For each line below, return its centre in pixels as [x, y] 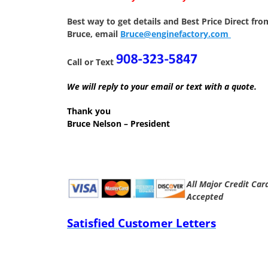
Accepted [205, 197]
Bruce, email [92, 34]
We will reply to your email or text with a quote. [162, 86]
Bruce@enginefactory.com [176, 34]
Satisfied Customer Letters [141, 223]
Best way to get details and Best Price [146, 21]
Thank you [89, 111]
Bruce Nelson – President [118, 124]
